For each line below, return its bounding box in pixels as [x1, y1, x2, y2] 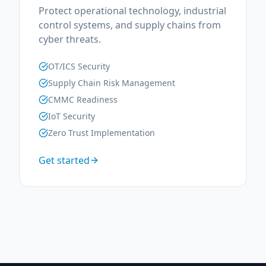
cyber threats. [39, 33, 101, 46]
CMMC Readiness [48, 94, 118, 105]
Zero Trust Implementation [48, 127, 155, 138]
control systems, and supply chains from [39, 18, 221, 31]
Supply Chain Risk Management [48, 77, 175, 88]
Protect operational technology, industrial [39, 4, 226, 17]
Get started [39, 154, 90, 167]
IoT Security [48, 110, 95, 122]
